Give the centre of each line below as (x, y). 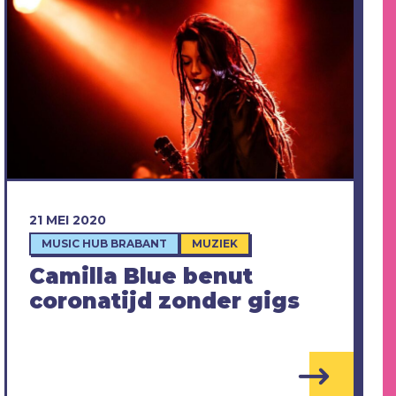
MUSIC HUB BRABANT (104, 244)
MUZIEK (214, 244)
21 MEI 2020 (67, 221)
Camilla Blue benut (141, 277)
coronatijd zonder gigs (164, 301)
